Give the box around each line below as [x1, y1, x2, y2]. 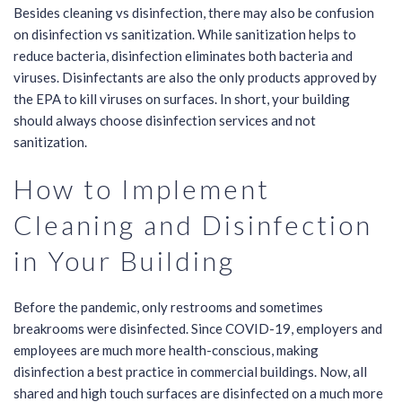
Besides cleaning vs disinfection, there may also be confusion [13, 4, 374, 22]
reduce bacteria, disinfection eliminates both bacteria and [13, 48, 353, 65]
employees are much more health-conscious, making [13, 342, 319, 359]
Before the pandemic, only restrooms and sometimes [13, 299, 323, 316]
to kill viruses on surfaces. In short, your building [61, 91, 350, 108]
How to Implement [13, 172, 270, 205]
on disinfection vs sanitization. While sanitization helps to [13, 26, 356, 43]
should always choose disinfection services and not [13, 112, 316, 129]
